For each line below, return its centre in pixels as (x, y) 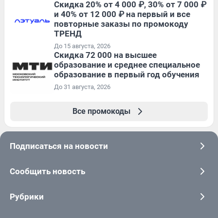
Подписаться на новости (59, 146)
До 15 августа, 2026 (82, 46)
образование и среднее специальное (127, 64)
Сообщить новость (47, 171)
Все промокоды (101, 111)
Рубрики (27, 196)
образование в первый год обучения (127, 74)
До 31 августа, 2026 (82, 87)
